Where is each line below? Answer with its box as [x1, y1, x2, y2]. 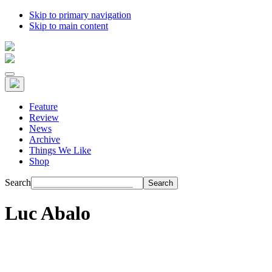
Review [29, 112, 59, 123]
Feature [29, 101, 58, 112]
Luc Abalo [5, 202, 90, 225]
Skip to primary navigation [29, 10, 131, 20]
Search [5, 177, 31, 188]
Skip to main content [29, 21, 108, 31]
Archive [29, 134, 60, 144]
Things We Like [29, 145, 91, 155]
